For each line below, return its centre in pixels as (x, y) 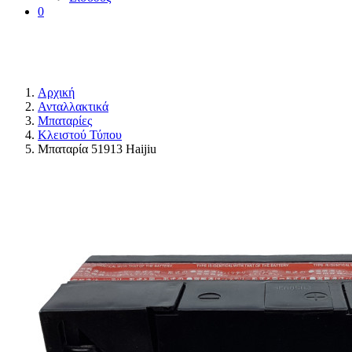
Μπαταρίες (65, 121)
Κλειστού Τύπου (80, 135)
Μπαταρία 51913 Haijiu (97, 149)
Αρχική (56, 92)
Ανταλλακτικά (73, 106)
